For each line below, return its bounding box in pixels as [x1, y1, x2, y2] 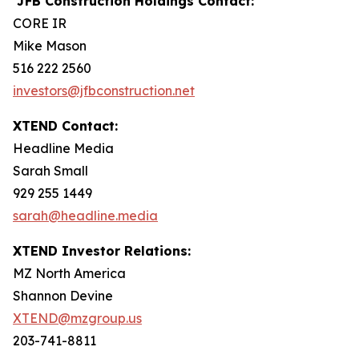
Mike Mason [13, 38, 87, 54]
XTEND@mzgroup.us [13, 310, 142, 326]
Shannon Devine [13, 288, 113, 304]
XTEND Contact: [13, 118, 118, 134]
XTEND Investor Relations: [13, 243, 191, 259]
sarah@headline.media [13, 208, 158, 224]
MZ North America [13, 265, 126, 281]
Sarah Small [13, 163, 88, 179]
